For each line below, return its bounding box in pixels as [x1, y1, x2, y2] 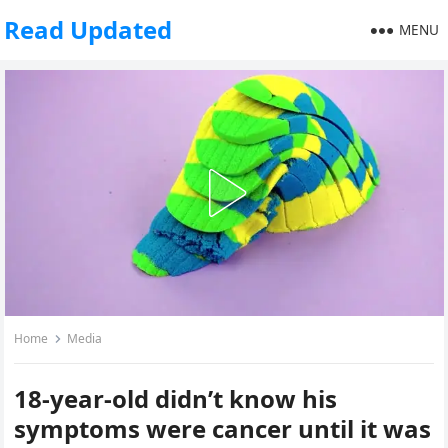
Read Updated [4, 13, 173, 46]
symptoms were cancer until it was [14, 412, 432, 445]
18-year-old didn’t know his [14, 382, 338, 415]
